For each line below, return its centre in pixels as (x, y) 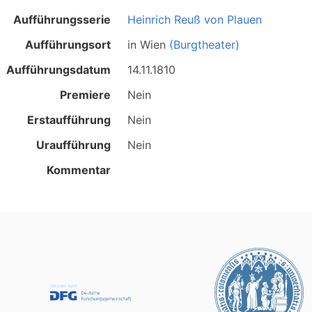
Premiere (86, 95)
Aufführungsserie (62, 19)
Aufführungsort (68, 45)
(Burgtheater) (205, 45)
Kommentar (79, 170)
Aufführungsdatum (59, 70)
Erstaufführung (69, 120)
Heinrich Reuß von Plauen (195, 19)
